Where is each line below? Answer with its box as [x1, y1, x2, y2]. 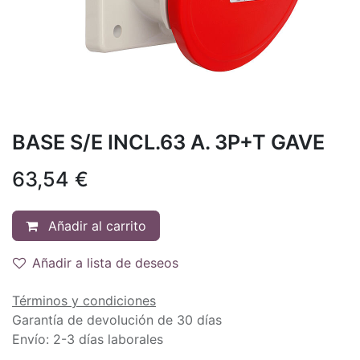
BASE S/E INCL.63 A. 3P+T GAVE [12, 129, 325, 154]
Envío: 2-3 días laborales [12, 330, 163, 347]
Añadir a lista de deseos [32, 254, 178, 271]
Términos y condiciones [12, 292, 156, 309]
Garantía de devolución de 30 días [12, 311, 222, 328]
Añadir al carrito [44, 217, 146, 234]
